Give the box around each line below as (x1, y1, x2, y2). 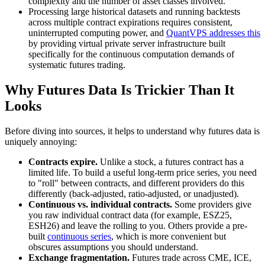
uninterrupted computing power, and (28, 28, 166, 38)
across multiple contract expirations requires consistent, (28, 17, 232, 28)
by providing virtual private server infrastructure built (28, 38, 225, 49)
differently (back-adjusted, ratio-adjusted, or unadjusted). (28, 188, 239, 199)
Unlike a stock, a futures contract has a (98, 156, 244, 167)
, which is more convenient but (111, 231, 226, 241)
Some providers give (172, 199, 251, 209)
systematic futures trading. (28, 60, 125, 70)
